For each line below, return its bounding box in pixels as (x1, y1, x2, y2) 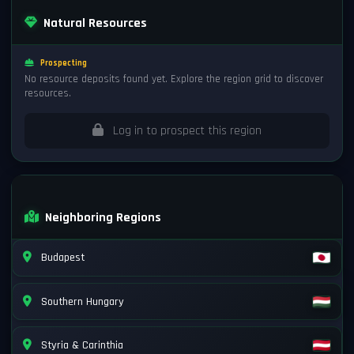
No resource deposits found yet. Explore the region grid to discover (24, 72, 323, 86)
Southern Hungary (38, 294, 125, 309)
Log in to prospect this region (113, 122, 262, 139)
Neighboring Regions (44, 209, 161, 226)
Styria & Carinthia (38, 337, 124, 352)
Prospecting (40, 58, 87, 69)
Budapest (38, 250, 85, 265)
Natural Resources (43, 15, 147, 32)
